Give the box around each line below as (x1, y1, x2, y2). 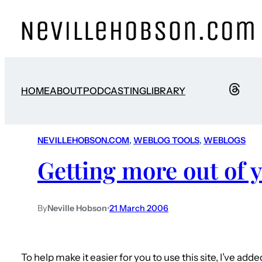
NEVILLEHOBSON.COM (37, 135, 129, 146)
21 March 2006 (109, 202, 168, 213)
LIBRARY (146, 85, 185, 97)
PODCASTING (83, 85, 146, 97)
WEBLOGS (204, 135, 246, 146)
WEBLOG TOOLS (133, 135, 199, 146)
